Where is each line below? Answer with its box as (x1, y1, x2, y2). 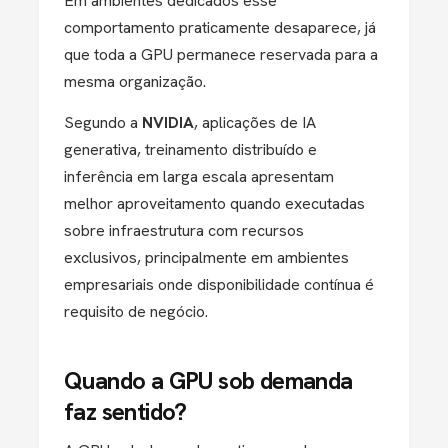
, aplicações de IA (194, 112, 316, 133)
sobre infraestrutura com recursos (64, 220, 304, 241)
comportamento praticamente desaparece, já (64, 17, 376, 38)
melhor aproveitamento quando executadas (64, 193, 365, 214)
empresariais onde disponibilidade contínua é (64, 274, 374, 295)
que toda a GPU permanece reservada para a (64, 44, 378, 65)
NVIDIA (142, 112, 194, 133)
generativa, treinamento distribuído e (64, 139, 317, 160)
